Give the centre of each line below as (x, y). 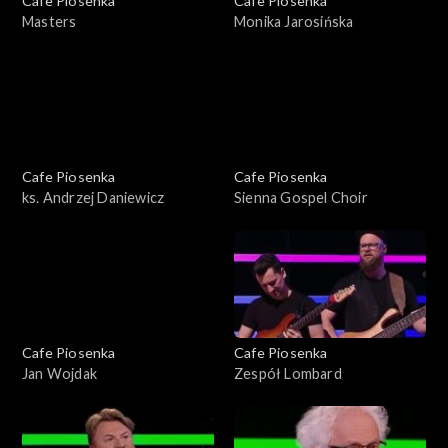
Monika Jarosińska (294, 22)
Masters (49, 22)
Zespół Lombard (288, 374)
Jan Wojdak (59, 374)
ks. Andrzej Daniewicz (93, 198)
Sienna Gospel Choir (301, 198)
